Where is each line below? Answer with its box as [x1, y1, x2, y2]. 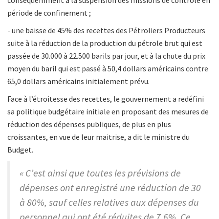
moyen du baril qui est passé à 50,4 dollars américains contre [7, 64, 208, 74]
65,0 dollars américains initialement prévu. [7, 76, 150, 87]
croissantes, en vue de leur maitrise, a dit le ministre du [7, 132, 190, 142]
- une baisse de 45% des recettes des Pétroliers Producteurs [7, 25, 205, 36]
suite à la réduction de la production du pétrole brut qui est [7, 38, 202, 48]
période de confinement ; [7, 8, 91, 18]
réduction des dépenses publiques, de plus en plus [7, 119, 171, 130]
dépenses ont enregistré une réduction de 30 [20, 181, 201, 194]
